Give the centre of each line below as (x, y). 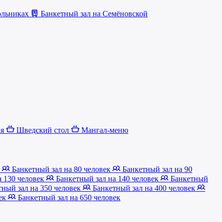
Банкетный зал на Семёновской (93, 13)
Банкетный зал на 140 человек (107, 178)
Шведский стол (43, 130)
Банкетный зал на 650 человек (68, 197)
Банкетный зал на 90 (156, 169)
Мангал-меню (104, 130)
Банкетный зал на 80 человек (61, 169)
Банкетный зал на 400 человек (144, 188)
